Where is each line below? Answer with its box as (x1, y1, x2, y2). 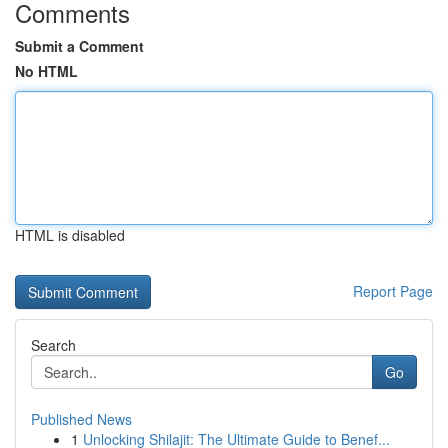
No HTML (15, 61, 78, 81)
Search (31, 335, 76, 355)
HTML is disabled (15, 225, 125, 245)
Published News (31, 409, 132, 429)
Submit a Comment (15, 36, 144, 56)
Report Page (353, 281, 433, 301)
